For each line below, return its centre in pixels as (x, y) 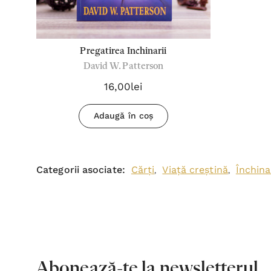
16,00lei (123, 87)
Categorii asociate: (81, 170)
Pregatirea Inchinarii (123, 51)
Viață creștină (195, 170)
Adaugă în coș (123, 116)
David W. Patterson (123, 67)
